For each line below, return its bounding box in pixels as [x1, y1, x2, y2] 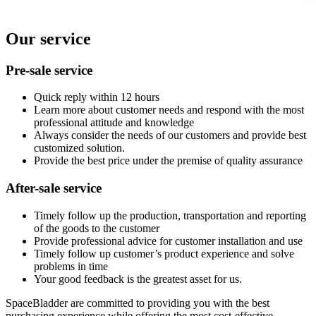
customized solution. [34, 142, 125, 154]
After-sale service [6, 181, 102, 196]
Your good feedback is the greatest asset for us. [34, 272, 242, 285]
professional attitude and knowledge [34, 116, 194, 129]
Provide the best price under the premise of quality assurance [34, 154, 303, 167]
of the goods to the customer [34, 221, 159, 234]
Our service [6, 29, 91, 48]
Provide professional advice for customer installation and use [34, 234, 303, 247]
